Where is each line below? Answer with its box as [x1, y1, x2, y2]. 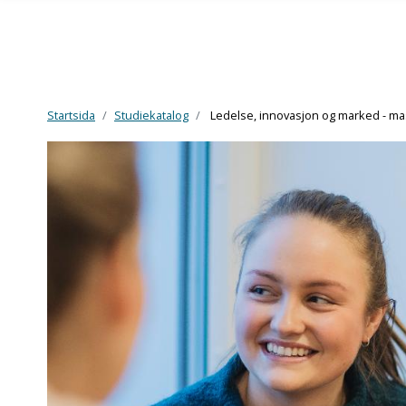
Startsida [47, 107, 95, 123]
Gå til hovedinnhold [8, 127, 140, 147]
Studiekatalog [114, 107, 188, 123]
